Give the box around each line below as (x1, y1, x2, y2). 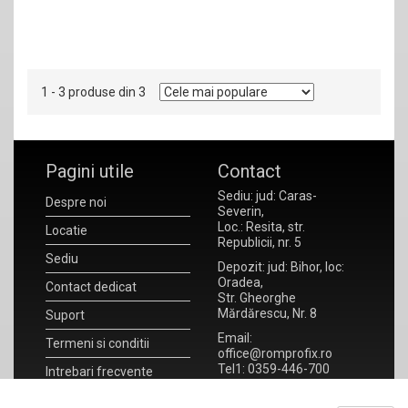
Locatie (46, 223, 87, 238)
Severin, (218, 204, 264, 219)
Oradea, (218, 275, 263, 290)
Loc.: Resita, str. (218, 219, 305, 234)
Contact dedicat (46, 280, 137, 294)
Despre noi (46, 195, 107, 209)
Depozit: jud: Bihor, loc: (218, 260, 344, 274)
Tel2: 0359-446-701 (218, 377, 330, 392)
